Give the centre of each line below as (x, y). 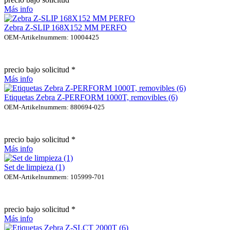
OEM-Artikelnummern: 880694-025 (54, 107)
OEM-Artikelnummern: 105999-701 (54, 177)
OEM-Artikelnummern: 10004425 (52, 37)
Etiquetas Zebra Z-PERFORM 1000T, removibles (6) (91, 97)
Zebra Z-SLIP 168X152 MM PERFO (65, 27)
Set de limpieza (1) (34, 167)
